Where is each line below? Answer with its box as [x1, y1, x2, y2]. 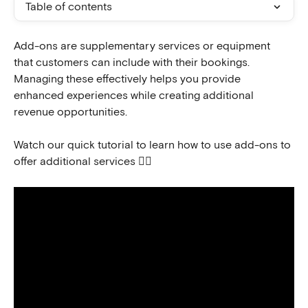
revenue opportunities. [14, 107, 127, 118]
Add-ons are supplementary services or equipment [14, 41, 273, 52]
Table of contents [25, 1, 112, 12]
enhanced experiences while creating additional [14, 90, 256, 101]
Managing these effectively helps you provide [14, 74, 243, 85]
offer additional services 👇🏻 [14, 156, 152, 168]
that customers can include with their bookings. [14, 57, 252, 68]
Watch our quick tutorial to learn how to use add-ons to [14, 140, 294, 151]
